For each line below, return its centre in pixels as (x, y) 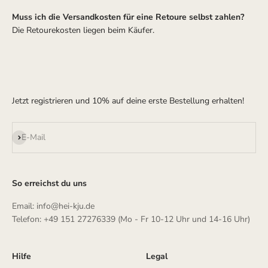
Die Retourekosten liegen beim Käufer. (84, 30)
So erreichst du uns (49, 183)
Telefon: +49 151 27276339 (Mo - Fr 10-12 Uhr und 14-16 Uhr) (131, 219)
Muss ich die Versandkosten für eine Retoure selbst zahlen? (128, 17)
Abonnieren (33, 136)
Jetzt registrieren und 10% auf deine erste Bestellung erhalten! (128, 101)
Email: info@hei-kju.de (53, 206)
